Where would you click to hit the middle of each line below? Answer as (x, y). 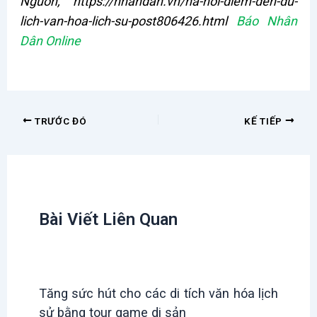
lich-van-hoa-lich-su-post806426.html (128, 21)
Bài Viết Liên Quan (108, 220)
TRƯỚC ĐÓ (59, 121)
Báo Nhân (267, 21)
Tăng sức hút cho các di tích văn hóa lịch (158, 293)
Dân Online (50, 41)
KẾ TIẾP (265, 121)
